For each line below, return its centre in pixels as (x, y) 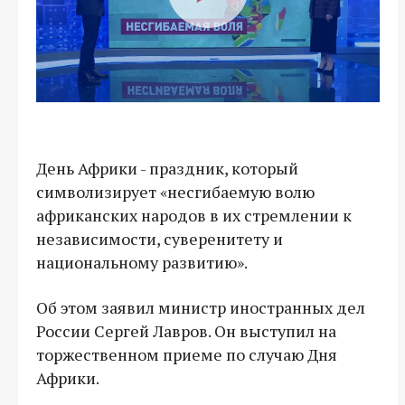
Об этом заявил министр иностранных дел (201, 307)
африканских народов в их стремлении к (194, 215)
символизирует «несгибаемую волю (175, 191)
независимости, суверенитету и (160, 238)
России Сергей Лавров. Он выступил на (186, 330)
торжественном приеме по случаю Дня (187, 354)
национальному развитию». (142, 262)
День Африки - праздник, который (167, 168)
